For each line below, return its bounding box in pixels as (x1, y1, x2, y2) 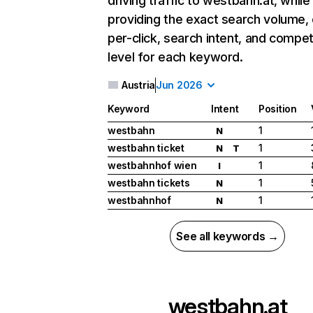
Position (259, 103, 297, 115)
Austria (122, 79, 156, 91)
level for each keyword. (108, 50, 243, 64)
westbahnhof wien (108, 159, 197, 172)
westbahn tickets (108, 177, 190, 189)
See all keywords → (176, 229, 279, 244)
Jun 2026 (156, 79, 203, 91)
